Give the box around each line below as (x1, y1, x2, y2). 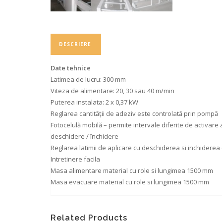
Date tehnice (51, 63, 91, 73)
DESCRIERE (59, 41, 91, 48)
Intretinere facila (51, 155, 100, 164)
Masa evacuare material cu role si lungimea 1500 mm (51, 177, 209, 187)
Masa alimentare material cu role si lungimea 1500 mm (51, 166, 213, 175)
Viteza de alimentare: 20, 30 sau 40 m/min (51, 86, 174, 96)
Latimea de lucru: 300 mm (51, 75, 126, 84)
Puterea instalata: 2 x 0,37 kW (51, 98, 138, 107)
